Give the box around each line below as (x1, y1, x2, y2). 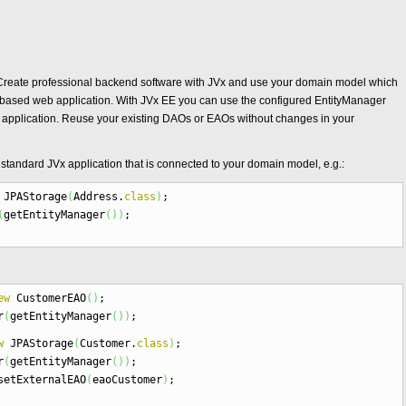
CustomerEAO (10, 292, 86, 304)
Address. (73, 190, 124, 203)
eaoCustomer (92, 373, 162, 386)
